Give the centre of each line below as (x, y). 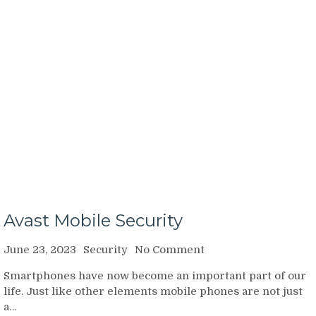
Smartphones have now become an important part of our (155, 275)
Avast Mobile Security (93, 220)
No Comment (170, 249)
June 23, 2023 (40, 249)
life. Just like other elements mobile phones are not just (153, 291)
